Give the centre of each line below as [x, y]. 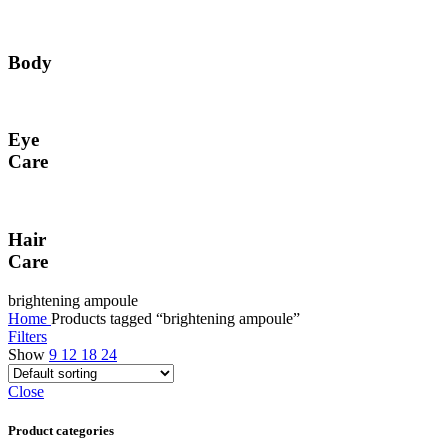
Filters [27, 336]
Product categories [61, 430]
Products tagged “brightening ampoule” [175, 318]
